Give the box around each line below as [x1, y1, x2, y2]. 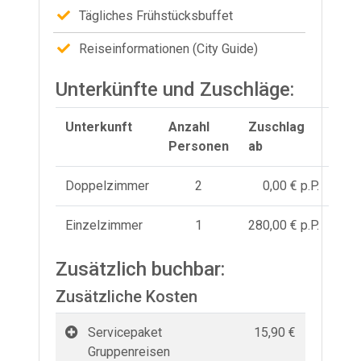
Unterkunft [65, 118, 132, 135]
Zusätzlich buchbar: [56, 257, 225, 280]
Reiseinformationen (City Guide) [78, 40, 258, 56]
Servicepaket [88, 324, 162, 340]
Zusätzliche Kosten [56, 286, 197, 306]
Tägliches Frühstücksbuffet [78, 7, 233, 23]
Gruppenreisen [88, 343, 170, 359]
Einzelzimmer [65, 217, 143, 233]
